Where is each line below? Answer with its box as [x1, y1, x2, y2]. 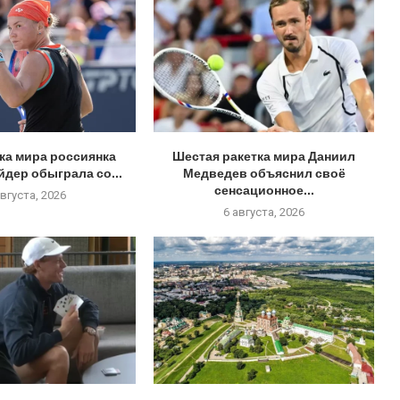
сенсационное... [213, 180, 314, 200]
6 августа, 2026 [223, 205, 305, 220]
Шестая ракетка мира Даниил [172, 146, 356, 166]
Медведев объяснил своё [182, 163, 346, 183]
